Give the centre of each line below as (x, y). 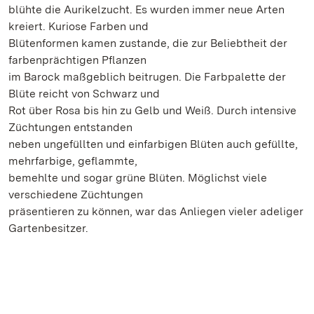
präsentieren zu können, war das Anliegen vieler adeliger (156, 211)
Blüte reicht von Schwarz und (84, 94)
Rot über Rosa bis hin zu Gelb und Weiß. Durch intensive (152, 110)
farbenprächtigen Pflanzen (77, 60)
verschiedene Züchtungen (76, 194)
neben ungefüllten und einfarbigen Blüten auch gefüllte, (153, 144)
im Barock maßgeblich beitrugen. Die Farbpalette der (147, 77)
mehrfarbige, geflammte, (73, 161)
